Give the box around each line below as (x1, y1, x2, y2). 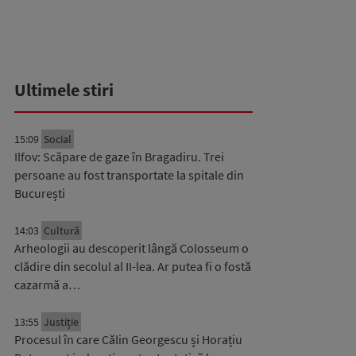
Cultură (44, 223, 79, 238)
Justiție (44, 315, 79, 329)
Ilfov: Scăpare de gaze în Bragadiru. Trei (14, 149, 224, 164)
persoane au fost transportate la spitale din (14, 167, 244, 183)
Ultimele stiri (14, 79, 114, 101)
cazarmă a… (14, 277, 80, 292)
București (14, 185, 65, 201)
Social (44, 132, 72, 146)
